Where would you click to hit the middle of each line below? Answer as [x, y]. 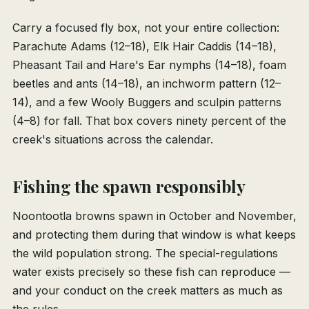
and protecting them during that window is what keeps [154, 235]
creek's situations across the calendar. [113, 140]
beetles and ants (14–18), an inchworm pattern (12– [147, 84]
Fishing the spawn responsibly [129, 187]
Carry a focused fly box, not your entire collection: [146, 28]
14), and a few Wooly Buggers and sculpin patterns [147, 102]
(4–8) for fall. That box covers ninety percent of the [149, 121]
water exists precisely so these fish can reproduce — [151, 272]
